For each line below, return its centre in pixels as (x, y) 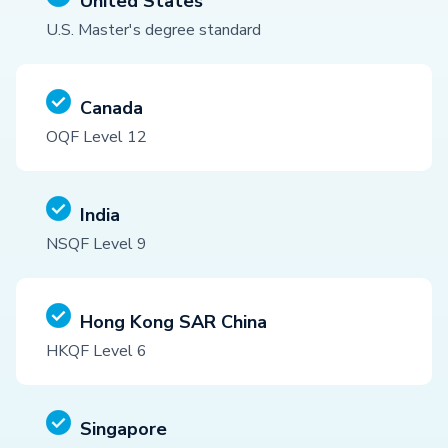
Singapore (123, 429)
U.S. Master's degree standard (153, 30)
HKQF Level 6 (96, 351)
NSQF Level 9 (96, 244)
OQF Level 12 (96, 137)
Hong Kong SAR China (173, 322)
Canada (111, 108)
